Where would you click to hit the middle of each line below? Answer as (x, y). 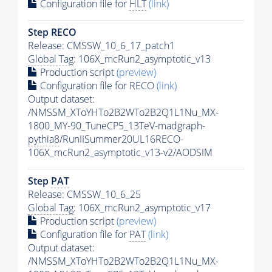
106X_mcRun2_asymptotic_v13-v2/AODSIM (120, 153)
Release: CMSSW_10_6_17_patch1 (101, 46)
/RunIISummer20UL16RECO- (121, 139)
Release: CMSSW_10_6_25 (84, 195)
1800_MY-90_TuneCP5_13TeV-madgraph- (117, 126)
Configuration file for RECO (97, 86)
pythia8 (44, 139)
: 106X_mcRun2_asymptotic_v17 (142, 208)
